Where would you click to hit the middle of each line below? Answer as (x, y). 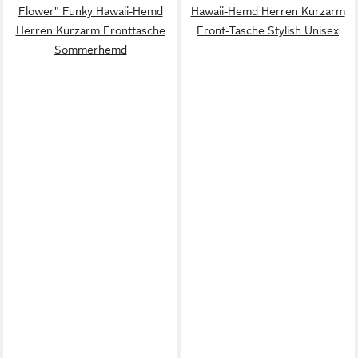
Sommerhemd (90, 49)
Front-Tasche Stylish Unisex (268, 30)
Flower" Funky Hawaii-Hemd (90, 11)
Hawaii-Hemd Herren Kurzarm (268, 11)
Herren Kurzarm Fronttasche (90, 30)
